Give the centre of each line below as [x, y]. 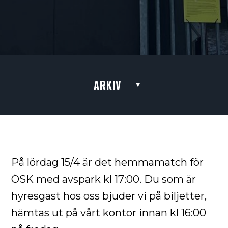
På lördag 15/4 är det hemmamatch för [108, 162]
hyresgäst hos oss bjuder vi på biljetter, [109, 196]
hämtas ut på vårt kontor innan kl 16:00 [109, 212]
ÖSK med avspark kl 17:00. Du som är [104, 179]
